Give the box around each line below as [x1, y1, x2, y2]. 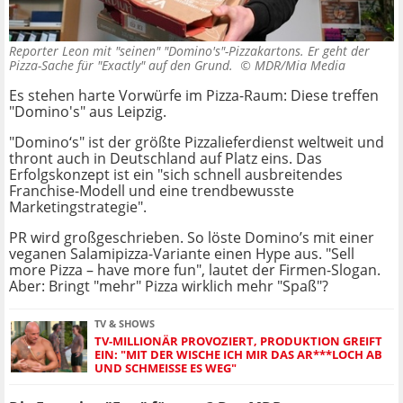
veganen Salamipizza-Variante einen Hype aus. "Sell [9, 244, 354, 264]
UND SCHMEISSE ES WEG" [94, 360, 231, 377]
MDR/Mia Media [255, 57, 345, 75]
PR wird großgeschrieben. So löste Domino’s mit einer [9, 228, 374, 248]
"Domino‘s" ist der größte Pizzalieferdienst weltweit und [9, 132, 384, 153]
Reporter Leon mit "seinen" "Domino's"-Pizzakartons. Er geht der [9, 42, 370, 60]
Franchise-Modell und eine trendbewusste [9, 181, 294, 201]
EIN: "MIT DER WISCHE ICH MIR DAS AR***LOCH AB [94, 346, 382, 363]
